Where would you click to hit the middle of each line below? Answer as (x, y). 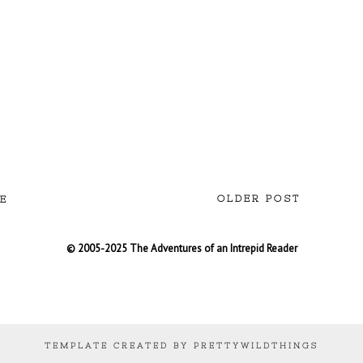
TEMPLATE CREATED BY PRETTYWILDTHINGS (181, 346)
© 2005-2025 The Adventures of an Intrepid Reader (181, 249)
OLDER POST (259, 199)
